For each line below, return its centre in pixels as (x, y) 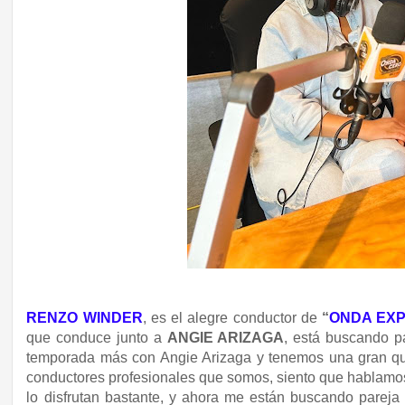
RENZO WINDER (85, 318)
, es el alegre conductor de (232, 318)
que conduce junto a (97, 338)
